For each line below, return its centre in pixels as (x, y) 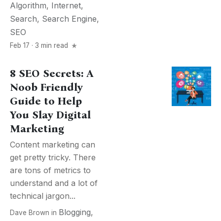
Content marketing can (53, 145)
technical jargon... (43, 196)
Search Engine (69, 19)
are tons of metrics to (50, 170)
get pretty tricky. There (53, 157)
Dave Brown (30, 213)
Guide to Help (46, 101)
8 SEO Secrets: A (52, 74)
